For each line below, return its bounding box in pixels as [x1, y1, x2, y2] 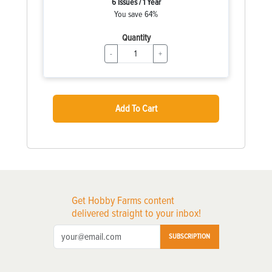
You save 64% [114, 8, 158, 19]
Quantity [121, 32, 151, 43]
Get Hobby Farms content [71, 193, 174, 207]
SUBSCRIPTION [168, 231, 210, 241]
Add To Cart [115, 102, 157, 115]
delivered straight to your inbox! [71, 206, 201, 220]
